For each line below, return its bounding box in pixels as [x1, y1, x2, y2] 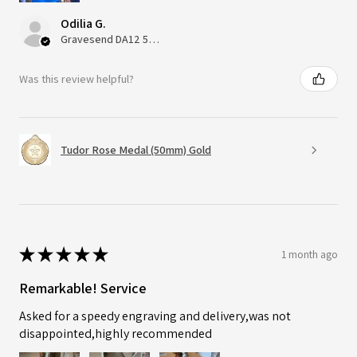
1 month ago [281, 246, 338, 261]
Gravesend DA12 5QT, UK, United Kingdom [148, 32, 159, 47]
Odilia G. [61, 15, 106, 33]
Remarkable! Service [19, 279, 147, 298]
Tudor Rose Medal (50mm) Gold [61, 142, 211, 157]
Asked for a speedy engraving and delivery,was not [19, 308, 291, 325]
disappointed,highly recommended [19, 325, 212, 343]
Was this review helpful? [19, 71, 134, 86]
